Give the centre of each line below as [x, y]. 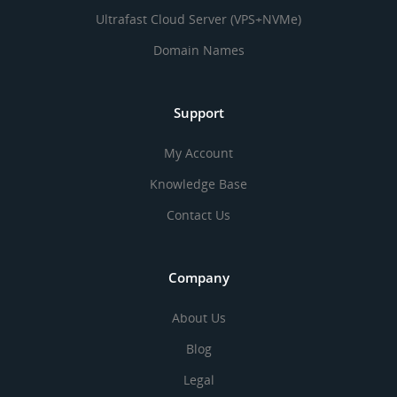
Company [198, 277]
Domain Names [198, 50]
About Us [198, 318]
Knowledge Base [198, 184]
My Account [198, 153]
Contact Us [198, 215]
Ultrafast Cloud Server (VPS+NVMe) [198, 19]
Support [198, 113]
